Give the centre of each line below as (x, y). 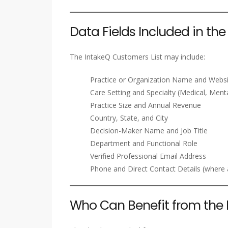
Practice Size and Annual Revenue (146, 105)
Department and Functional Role (144, 144)
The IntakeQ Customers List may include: (137, 57)
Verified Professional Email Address (148, 156)
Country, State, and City (129, 118)
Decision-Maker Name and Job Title (149, 131)
